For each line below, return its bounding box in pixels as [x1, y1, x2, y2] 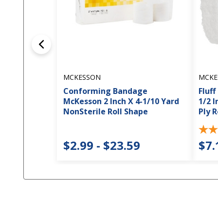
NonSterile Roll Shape [63, 106, 148, 117]
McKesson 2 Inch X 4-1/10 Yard [63, 96, 179, 107]
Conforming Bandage [63, 86, 147, 97]
